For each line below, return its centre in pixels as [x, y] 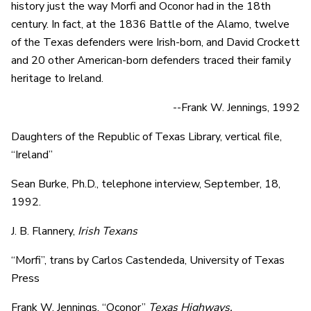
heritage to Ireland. [57, 78]
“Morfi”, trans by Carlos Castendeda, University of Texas [148, 260]
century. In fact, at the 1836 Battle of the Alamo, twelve [150, 24]
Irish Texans [108, 231]
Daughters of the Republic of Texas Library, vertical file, [146, 136]
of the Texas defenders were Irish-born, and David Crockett [155, 42]
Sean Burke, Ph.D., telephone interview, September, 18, [146, 184]
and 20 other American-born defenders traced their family [151, 60]
